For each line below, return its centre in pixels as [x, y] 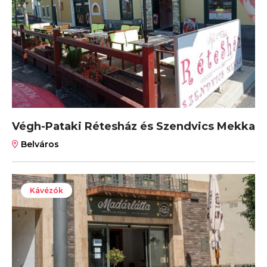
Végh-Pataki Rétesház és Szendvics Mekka [133, 126]
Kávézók [46, 190]
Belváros [39, 144]
